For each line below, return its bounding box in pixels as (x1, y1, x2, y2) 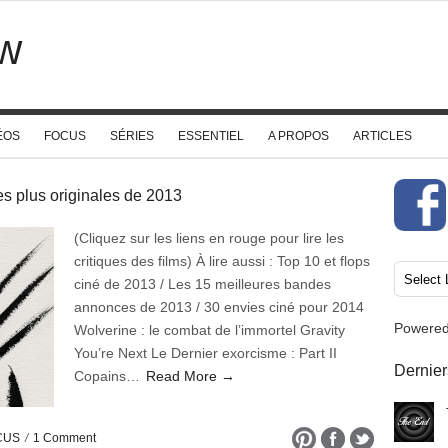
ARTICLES (353, 129, 412, 143)
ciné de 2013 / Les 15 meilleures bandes (74, 276, 331, 292)
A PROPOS (268, 129, 329, 143)
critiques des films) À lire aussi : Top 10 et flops (74, 253, 370, 269)
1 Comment (33, 431, 96, 445)
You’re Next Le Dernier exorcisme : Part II (74, 345, 337, 361)
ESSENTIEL (178, 129, 244, 143)
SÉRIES (110, 129, 154, 143)
